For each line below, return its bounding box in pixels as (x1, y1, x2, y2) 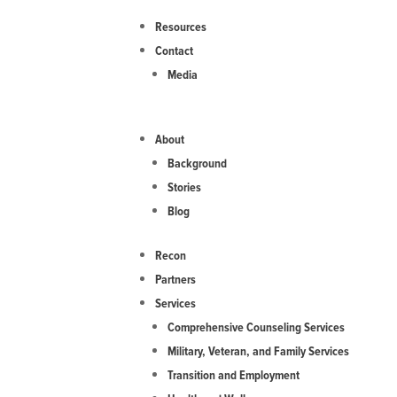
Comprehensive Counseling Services (167, 321, 346, 334)
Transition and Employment (167, 369, 300, 382)
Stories (167, 181, 202, 194)
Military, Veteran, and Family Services (167, 345, 350, 358)
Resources (155, 20, 207, 34)
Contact (155, 44, 194, 58)
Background (167, 157, 228, 170)
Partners (155, 273, 197, 286)
